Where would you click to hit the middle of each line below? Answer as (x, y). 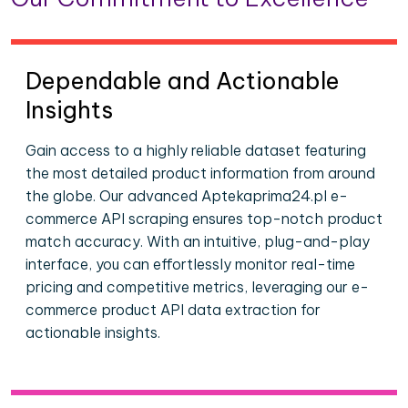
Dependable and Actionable (183, 81)
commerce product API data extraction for (173, 310)
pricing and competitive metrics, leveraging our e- (197, 287)
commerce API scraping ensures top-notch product (204, 219)
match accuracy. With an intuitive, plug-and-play (198, 241)
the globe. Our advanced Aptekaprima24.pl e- (187, 196)
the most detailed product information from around (200, 173)
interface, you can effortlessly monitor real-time (190, 264)
